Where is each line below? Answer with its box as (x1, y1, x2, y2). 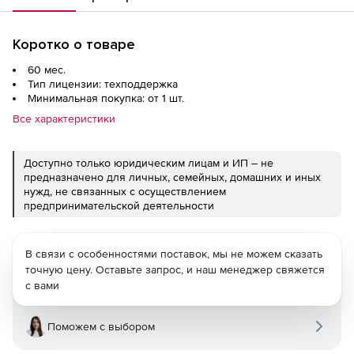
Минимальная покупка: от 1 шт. (28, 92, 184, 104)
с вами (25, 279, 59, 292)
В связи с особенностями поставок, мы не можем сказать (25, 247, 322, 260)
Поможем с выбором (47, 320, 155, 333)
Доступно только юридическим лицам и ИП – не (24, 156, 273, 169)
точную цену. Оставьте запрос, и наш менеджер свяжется (25, 263, 325, 276)
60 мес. (28, 63, 66, 76)
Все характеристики (13, 112, 115, 125)
